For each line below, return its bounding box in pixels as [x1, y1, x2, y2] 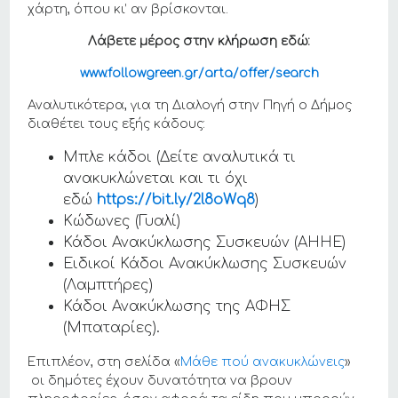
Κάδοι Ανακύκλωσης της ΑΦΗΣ [63, 298, 291, 315]
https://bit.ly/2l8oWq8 [97, 192, 256, 209]
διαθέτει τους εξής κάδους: [28, 117, 206, 131]
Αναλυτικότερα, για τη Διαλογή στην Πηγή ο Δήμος [28, 99, 353, 113]
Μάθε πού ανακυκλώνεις [180, 355, 346, 370]
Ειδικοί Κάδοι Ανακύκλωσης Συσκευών [63, 256, 347, 273]
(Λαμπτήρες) [63, 277, 154, 294]
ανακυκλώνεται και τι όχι [63, 171, 249, 187]
